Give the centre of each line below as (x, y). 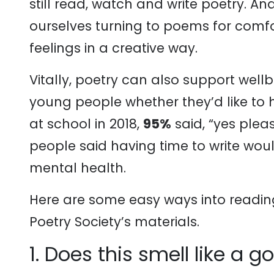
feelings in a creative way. (113, 48)
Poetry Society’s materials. (114, 222)
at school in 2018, (86, 124)
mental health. (78, 168)
